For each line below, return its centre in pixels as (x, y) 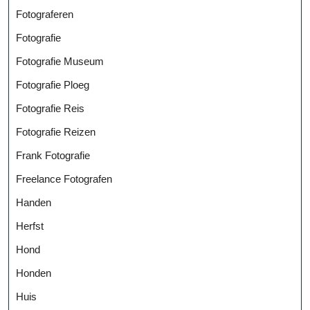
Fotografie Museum (60, 62)
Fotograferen (45, 15)
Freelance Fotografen (64, 179)
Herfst (30, 226)
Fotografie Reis (50, 109)
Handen (34, 203)
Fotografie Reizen (56, 132)
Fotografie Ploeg (53, 85)
